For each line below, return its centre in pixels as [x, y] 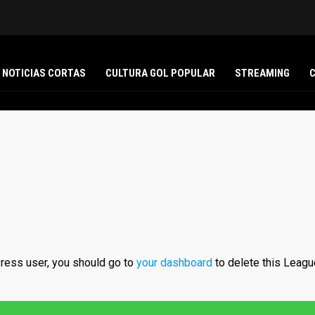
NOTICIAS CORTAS [44, 73]
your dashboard [174, 263]
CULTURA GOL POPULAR [160, 73]
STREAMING [262, 73]
